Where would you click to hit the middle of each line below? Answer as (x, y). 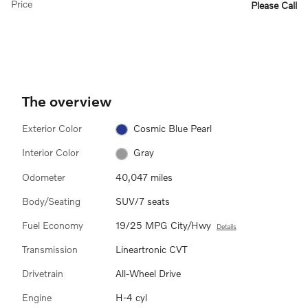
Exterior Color (52, 128)
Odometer (44, 177)
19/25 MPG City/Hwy (163, 225)
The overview (67, 100)
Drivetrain (43, 273)
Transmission (50, 249)
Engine (37, 297)
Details (227, 226)
